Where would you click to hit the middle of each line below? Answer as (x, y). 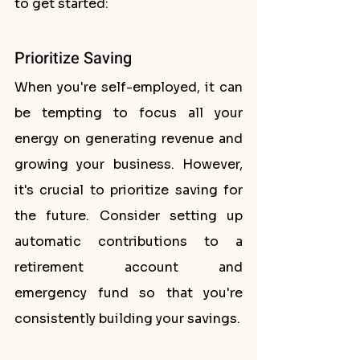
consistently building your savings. (127, 319)
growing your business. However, (129, 164)
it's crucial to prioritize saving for (129, 190)
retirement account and (129, 267)
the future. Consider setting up (129, 216)
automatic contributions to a (129, 241)
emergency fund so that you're (129, 293)
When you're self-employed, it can (129, 87)
